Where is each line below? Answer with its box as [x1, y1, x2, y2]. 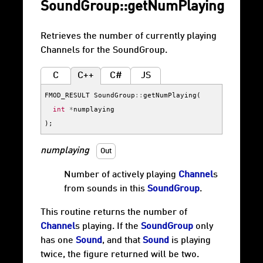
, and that [102, 236, 143, 246]
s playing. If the [75, 222, 141, 232]
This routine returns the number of [41, 208, 187, 218]
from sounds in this [64, 184, 147, 194]
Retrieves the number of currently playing [41, 32, 217, 42]
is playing [169, 236, 211, 246]
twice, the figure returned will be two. [41, 250, 199, 260]
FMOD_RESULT [45, 91, 90, 100]
